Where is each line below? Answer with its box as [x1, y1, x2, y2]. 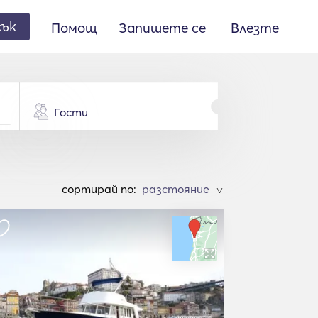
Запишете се [119, 18, 206, 36]
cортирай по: [62, 182, 136, 196]
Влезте [231, 18, 279, 36]
